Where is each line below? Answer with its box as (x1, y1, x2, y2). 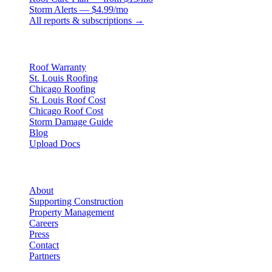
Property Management (29, 207, 114, 218)
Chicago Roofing (29, 83, 95, 94)
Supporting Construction (29, 196, 123, 207)
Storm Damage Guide (29, 116, 113, 127)
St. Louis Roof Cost (29, 94, 106, 105)
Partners (29, 251, 60, 262)
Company (5, 160, 55, 174)
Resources (5, 37, 54, 50)
